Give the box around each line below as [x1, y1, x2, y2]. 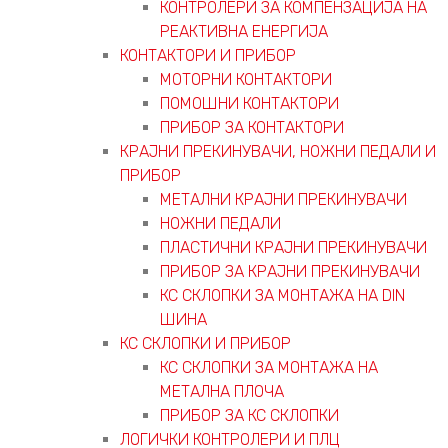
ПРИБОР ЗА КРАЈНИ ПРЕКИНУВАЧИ [160, 261, 420, 281]
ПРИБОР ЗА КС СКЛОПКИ [160, 405, 339, 425]
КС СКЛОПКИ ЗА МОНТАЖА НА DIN [160, 285, 405, 305]
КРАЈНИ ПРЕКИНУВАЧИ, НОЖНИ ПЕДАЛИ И [120, 141, 436, 161]
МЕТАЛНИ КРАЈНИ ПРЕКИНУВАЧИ [160, 189, 407, 209]
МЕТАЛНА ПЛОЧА [160, 381, 284, 401]
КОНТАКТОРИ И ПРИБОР [120, 45, 296, 65]
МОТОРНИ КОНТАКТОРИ [160, 69, 332, 89]
